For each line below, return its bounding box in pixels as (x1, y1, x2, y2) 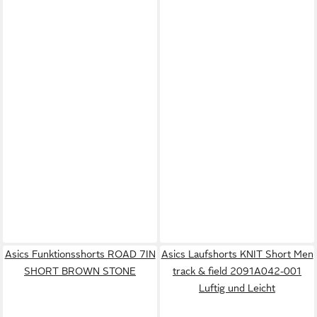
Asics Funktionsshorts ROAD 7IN (4, 248, 156, 260)
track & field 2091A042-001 (173, 265, 301, 277)
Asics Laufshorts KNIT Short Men (161, 248, 313, 260)
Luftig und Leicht (199, 282, 275, 294)
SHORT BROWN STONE (24, 265, 136, 277)
